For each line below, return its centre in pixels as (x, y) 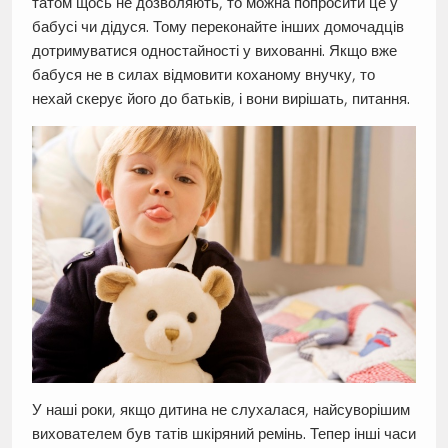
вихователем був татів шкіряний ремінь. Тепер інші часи (223, 433)
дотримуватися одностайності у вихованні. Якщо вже (214, 51)
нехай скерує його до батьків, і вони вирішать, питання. (220, 99)
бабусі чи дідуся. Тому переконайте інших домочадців (217, 27)
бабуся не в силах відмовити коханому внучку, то (203, 75)
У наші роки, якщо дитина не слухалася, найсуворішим (220, 409)
